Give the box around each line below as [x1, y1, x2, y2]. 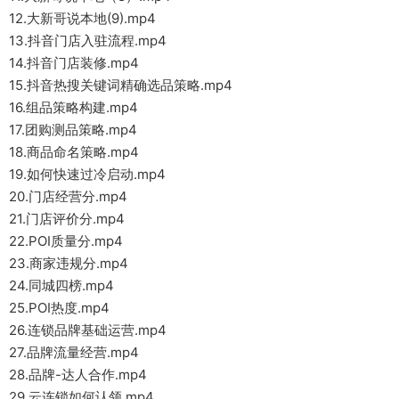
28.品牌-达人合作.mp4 [9, 365, 147, 383]
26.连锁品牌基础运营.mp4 [9, 321, 167, 338]
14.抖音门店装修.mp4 [9, 53, 139, 71]
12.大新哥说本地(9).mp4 [9, 9, 156, 27]
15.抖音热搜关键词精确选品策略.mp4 [9, 76, 232, 94]
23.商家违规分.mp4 [9, 254, 128, 272]
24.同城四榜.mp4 [9, 276, 114, 294]
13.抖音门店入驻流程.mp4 [9, 31, 167, 49]
